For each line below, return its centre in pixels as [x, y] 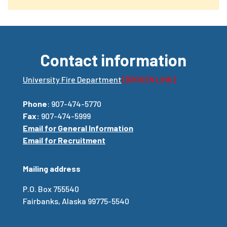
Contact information [113, 60]
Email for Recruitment [64, 140]
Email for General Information [78, 128]
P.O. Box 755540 [51, 188]
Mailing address [52, 168]
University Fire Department [72, 79]
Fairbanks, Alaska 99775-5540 [76, 201]
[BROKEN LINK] [149, 79]
